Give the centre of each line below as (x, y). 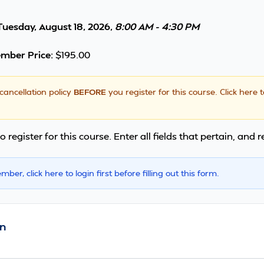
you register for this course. (163, 92)
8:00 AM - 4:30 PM (157, 26)
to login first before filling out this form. (141, 173)
